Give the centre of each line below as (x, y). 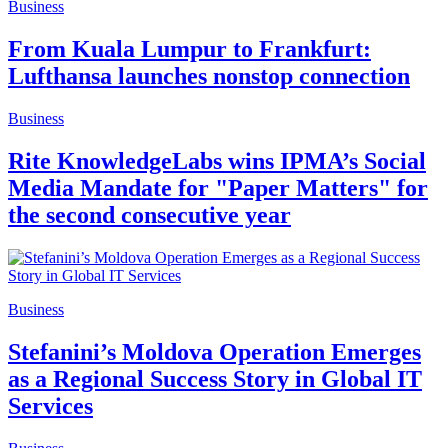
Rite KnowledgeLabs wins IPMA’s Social (217, 160)
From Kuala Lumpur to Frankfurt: (189, 49)
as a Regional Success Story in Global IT (215, 378)
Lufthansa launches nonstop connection (209, 76)
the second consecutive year (149, 214)
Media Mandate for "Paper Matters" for (218, 187)
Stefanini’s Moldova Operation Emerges (214, 351)
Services (50, 405)
